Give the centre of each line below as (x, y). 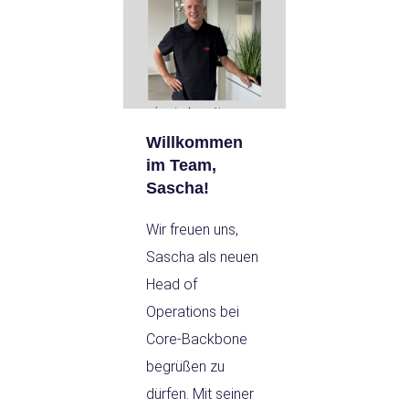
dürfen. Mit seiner (200, 394)
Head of (172, 285)
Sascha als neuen (202, 257)
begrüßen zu (185, 367)
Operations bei (193, 312)
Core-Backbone (197, 340)
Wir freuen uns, (192, 230)
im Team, (181, 166)
